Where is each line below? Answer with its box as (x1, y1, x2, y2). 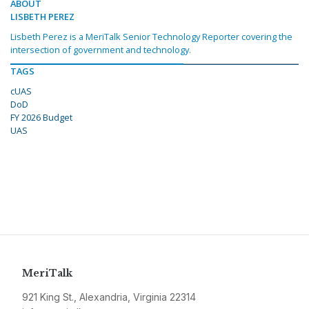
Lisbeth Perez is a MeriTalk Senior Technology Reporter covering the (10, 30, 292, 43)
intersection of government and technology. (10, 43, 191, 57)
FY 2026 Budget (10, 111, 72, 124)
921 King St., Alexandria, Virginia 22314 (22, 291, 196, 303)
